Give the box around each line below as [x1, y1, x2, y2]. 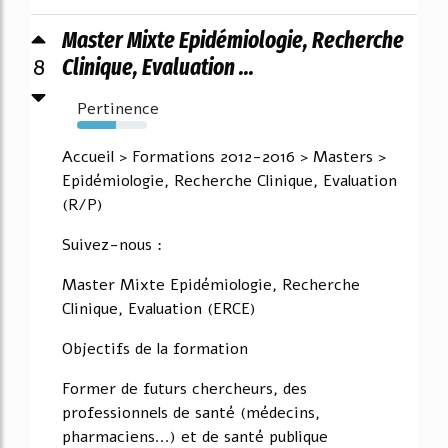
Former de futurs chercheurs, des [62, 377, 307, 400]
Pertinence [77, 97, 159, 120]
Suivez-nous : [62, 233, 162, 256]
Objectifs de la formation [62, 337, 248, 360]
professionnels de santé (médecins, [62, 401, 320, 424]
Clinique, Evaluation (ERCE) [62, 297, 256, 320]
